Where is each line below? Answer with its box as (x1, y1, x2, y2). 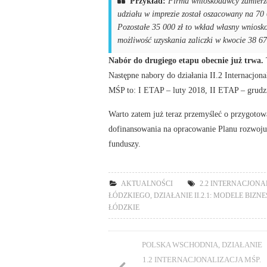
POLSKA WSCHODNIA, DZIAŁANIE (141, 240, 262, 249)
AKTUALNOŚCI (120, 179, 173, 187)
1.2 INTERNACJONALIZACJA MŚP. (142, 254, 262, 264)
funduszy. (108, 138, 141, 148)
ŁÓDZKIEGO (108, 191, 150, 199)
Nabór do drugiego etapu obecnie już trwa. (108, 55, 266, 65)
